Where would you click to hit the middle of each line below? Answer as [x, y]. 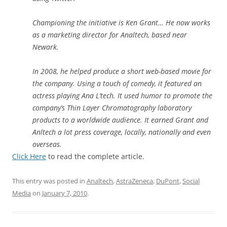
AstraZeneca [135, 181]
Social [191, 181]
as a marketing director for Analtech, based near [110, 34]
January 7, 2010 [65, 193]
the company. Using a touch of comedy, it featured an [117, 83]
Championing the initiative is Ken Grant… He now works [121, 22]
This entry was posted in [49, 181]
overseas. [48, 144]
